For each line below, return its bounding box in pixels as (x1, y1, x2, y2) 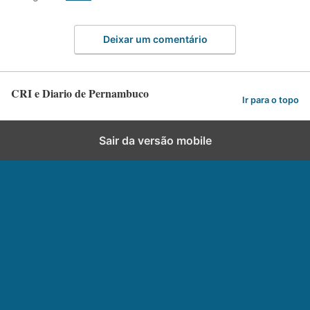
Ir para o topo (242, 95, 299, 106)
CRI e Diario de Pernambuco (11, 84, 149, 101)
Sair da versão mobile (98, 133, 212, 147)
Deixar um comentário (102, 33, 208, 45)
